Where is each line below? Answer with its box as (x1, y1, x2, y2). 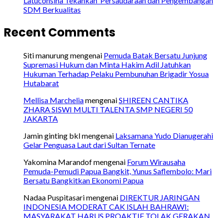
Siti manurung (23, 50, 69, 60)
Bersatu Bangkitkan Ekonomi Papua (23, 175, 144, 185)
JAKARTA (23, 113, 58, 123)
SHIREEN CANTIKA (119, 95, 188, 105)
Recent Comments (4, 24, 115, 40)
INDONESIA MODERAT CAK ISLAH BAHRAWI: (23, 201, 189, 211)
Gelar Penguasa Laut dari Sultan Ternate (23, 140, 155, 149)
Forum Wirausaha (127, 157, 185, 166)
